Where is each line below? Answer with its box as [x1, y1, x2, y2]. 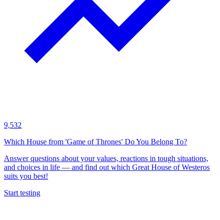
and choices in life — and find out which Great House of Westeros [4, 163, 210, 172]
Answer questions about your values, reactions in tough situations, [4, 154, 208, 163]
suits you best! [4, 172, 48, 181]
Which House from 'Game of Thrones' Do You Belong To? [4, 137, 187, 146]
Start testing [4, 189, 40, 197]
